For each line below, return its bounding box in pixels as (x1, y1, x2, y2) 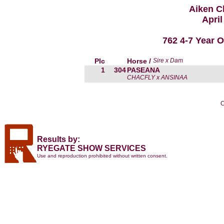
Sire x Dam (153, 57, 183, 64)
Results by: (37, 135, 80, 143)
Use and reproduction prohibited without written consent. (37, 153, 167, 158)
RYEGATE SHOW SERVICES (37, 144, 146, 152)
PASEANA (127, 66, 160, 74)
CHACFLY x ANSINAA (127, 74, 187, 81)
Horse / (127, 57, 153, 65)
